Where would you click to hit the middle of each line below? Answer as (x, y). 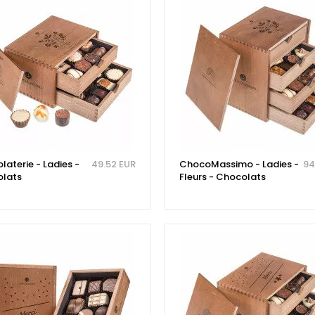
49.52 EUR (113, 164)
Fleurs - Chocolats (222, 176)
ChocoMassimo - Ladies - (239, 164)
